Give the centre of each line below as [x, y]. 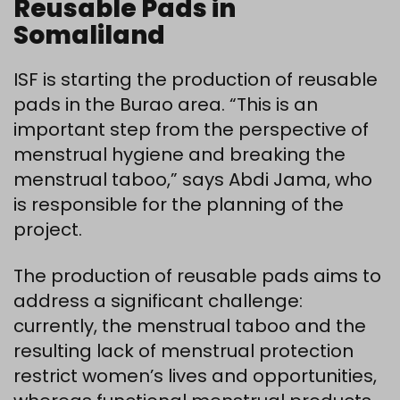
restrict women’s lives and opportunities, [195, 375]
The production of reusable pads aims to [197, 275]
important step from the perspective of [191, 129]
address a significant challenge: [158, 300]
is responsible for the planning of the [179, 204]
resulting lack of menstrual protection [183, 350]
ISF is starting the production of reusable [196, 79]
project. [48, 229]
